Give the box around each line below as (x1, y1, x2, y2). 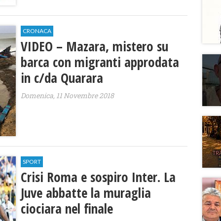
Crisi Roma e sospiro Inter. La (21, 168, 176, 186)
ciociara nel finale (21, 199, 113, 218)
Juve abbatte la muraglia (21, 184, 151, 202)
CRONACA (23, 27, 52, 35)
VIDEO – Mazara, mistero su (21, 37, 169, 56)
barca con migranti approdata (21, 53, 180, 72)
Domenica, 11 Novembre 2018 (21, 91, 114, 101)
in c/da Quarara (21, 69, 104, 87)
